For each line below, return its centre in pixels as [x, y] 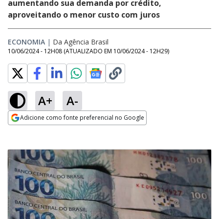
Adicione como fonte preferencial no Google [82, 118]
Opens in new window [48, 131]
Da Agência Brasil [81, 42]
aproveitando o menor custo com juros [84, 15]
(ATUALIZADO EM [88, 51]
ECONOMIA [26, 42]
